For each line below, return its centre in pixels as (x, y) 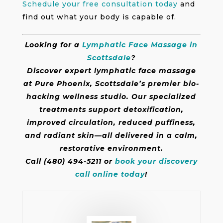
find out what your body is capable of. (99, 17)
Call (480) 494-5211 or (70, 161)
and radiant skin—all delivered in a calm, (111, 135)
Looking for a (54, 45)
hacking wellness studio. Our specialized (111, 96)
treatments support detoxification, (111, 109)
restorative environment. (111, 148)
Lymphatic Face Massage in (140, 45)
